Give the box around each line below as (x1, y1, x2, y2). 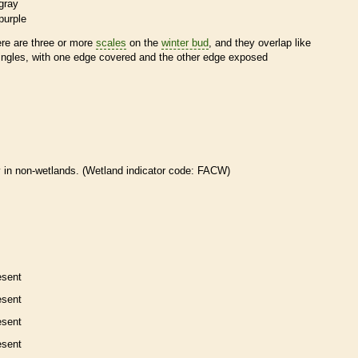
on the (126, 36, 161, 49)
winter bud (161, 36, 209, 49)
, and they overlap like (209, 36, 311, 49)
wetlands (35, 164, 76, 177)
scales (96, 36, 126, 49)
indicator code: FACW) (123, 164, 230, 177)
